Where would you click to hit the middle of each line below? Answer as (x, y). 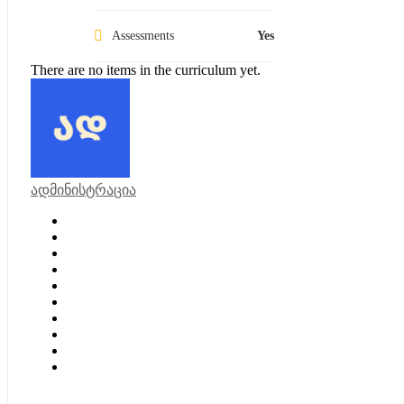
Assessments (143, 35)
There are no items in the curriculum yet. (146, 69)
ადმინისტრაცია (83, 189)
